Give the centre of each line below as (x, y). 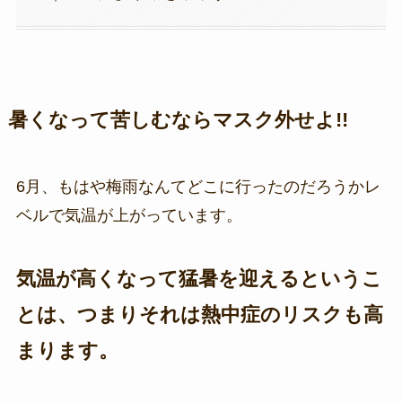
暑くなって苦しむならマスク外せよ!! (178, 120)
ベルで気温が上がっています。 (129, 215)
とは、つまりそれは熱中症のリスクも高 (199, 315)
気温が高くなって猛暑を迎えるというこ (199, 279)
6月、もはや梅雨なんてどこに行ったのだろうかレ (198, 186)
